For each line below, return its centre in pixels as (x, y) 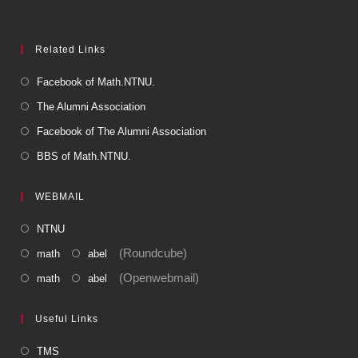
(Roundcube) (147, 253)
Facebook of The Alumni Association (122, 131)
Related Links (71, 49)
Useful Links (67, 318)
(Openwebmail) (153, 277)
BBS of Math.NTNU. (84, 156)
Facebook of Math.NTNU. (96, 82)
